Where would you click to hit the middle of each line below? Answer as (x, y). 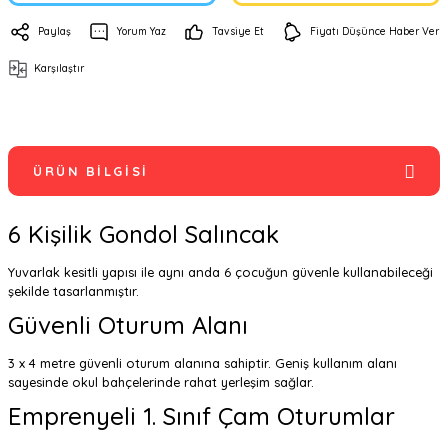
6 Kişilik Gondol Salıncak (143, 234)
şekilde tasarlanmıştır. (73, 291)
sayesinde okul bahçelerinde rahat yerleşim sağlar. (161, 382)
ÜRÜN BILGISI (91, 171)
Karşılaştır (59, 68)
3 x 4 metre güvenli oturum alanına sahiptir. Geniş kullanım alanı (202, 363)
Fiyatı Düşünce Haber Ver (374, 31)
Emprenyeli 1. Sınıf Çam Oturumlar (201, 416)
